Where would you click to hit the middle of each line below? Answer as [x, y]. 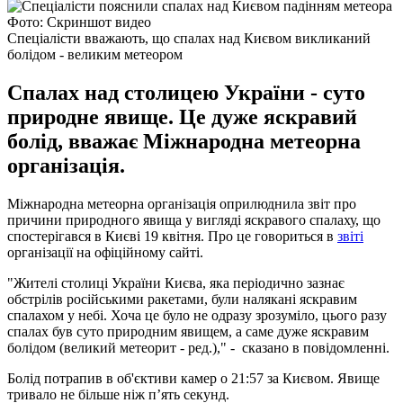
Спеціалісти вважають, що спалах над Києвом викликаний [189, 38]
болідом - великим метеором [95, 54]
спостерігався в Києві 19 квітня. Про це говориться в [172, 236]
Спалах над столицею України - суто [186, 92]
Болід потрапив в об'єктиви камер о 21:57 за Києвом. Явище [193, 378]
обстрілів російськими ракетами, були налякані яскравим [182, 299]
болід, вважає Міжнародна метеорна [184, 141]
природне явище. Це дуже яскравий [182, 116]
